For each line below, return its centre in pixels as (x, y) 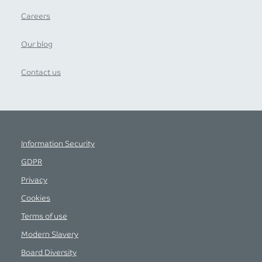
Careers (36, 16)
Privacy (34, 180)
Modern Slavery (50, 235)
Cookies (36, 198)
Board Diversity (49, 253)
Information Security (58, 144)
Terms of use (44, 216)
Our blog (37, 44)
